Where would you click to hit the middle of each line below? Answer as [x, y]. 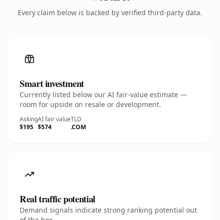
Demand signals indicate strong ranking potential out [108, 210]
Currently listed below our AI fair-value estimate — [103, 95]
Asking [29, 119]
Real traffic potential [57, 199]
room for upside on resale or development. [90, 104]
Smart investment [52, 83]
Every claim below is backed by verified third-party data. [110, 13]
